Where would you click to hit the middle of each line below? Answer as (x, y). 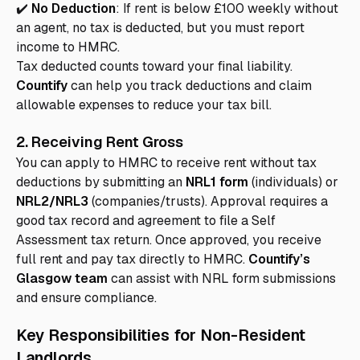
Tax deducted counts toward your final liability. (154, 67)
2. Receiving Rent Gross (100, 142)
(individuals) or (293, 182)
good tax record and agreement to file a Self (146, 221)
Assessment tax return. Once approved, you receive (169, 240)
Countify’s (279, 260)
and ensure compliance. (86, 298)
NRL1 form (217, 182)
